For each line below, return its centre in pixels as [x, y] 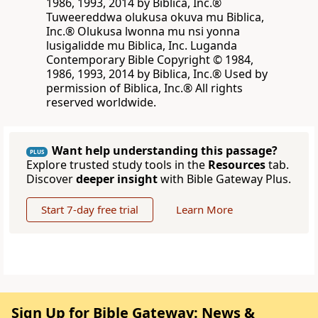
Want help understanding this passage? [165, 151]
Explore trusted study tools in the [117, 165]
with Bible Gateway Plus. [224, 179]
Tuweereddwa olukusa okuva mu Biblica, [155, 17]
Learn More [204, 210]
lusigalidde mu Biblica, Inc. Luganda [142, 46]
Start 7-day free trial [90, 210]
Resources [237, 165]
